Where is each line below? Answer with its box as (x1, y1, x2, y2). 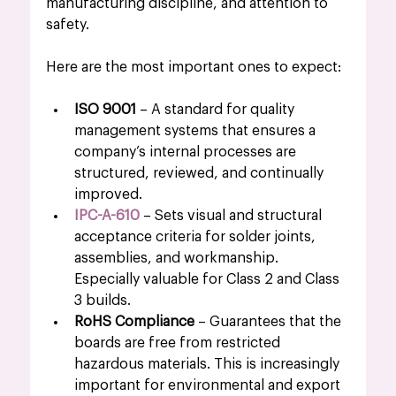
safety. (46, 17, 90, 32)
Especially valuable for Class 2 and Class (74, 271, 344, 286)
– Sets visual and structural (140, 208, 326, 223)
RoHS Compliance (74, 314, 195, 329)
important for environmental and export (74, 377, 345, 392)
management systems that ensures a (74, 123, 320, 138)
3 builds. (74, 293, 132, 308)
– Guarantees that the (194, 314, 346, 329)
